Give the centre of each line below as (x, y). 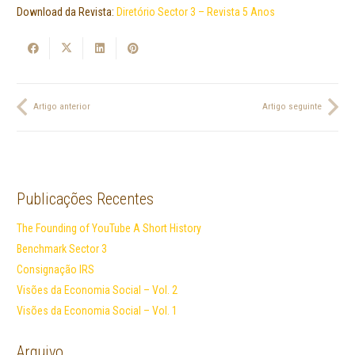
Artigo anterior (62, 107)
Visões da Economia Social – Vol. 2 (97, 290)
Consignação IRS (55, 270)
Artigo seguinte (292, 107)
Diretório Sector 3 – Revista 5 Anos (196, 12)
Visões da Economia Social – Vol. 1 (97, 311)
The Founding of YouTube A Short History (109, 229)
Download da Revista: (67, 12)
